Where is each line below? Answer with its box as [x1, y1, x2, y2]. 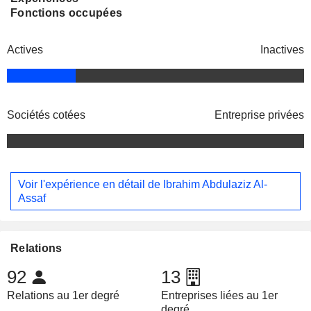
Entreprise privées [215, 109, 304, 121]
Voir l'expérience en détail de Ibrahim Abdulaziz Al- [18, 178, 267, 190]
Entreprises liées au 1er [160, 289, 278, 302]
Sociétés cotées [7, 109, 85, 121]
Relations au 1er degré [7, 289, 119, 302]
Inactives [260, 44, 304, 56]
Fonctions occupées [10, 7, 123, 19]
